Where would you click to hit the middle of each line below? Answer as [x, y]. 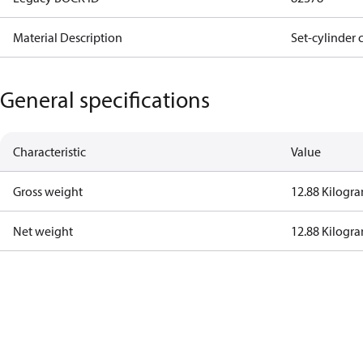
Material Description [68, 37]
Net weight [43, 231]
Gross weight [48, 191]
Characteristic [49, 152]
